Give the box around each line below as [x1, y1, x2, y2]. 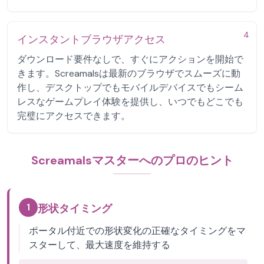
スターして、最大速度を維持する [29, 239, 170, 251]
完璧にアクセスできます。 [17, 110, 130, 122]
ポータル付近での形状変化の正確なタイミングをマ [29, 225, 246, 237]
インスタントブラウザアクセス [17, 32, 166, 47]
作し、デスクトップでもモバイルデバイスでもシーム [17, 81, 243, 94]
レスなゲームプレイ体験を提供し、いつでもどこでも [17, 95, 243, 108]
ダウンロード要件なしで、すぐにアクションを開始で [17, 53, 243, 65]
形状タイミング [38, 202, 112, 216]
